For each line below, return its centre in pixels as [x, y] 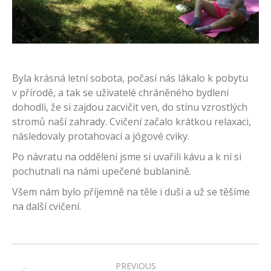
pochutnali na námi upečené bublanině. [102, 171]
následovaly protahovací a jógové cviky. [101, 136]
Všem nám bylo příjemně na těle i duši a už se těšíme [131, 191]
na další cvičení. [47, 206]
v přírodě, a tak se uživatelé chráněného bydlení [120, 92]
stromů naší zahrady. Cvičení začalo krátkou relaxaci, [132, 121]
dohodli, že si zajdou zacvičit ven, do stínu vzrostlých [130, 107]
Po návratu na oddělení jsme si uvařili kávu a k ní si [127, 156]
